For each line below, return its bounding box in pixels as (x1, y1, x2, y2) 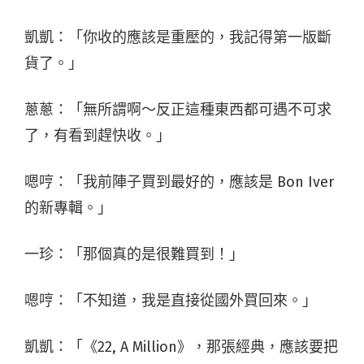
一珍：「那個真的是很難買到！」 (24, 245, 244, 263)
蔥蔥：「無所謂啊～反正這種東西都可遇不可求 (24, 100, 331, 119)
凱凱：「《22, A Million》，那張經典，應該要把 (24, 337, 338, 356)
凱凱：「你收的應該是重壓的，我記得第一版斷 (24, 28, 331, 46)
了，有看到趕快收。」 (24, 126, 171, 145)
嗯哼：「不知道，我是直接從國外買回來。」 (24, 291, 317, 310)
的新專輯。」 (24, 198, 112, 217)
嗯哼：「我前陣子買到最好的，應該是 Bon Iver (24, 172, 334, 191)
